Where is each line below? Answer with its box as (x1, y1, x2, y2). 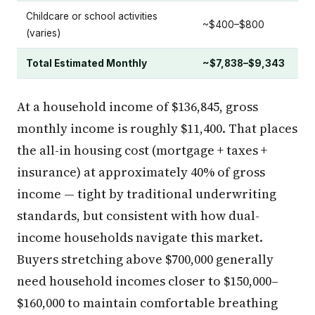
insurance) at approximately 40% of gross (17, 163, 265, 181)
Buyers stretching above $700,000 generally (17, 250, 274, 268)
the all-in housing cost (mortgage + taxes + (17, 141, 267, 159)
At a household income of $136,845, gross (17, 98, 258, 115)
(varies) (26, 27, 60, 39)
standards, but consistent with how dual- (17, 207, 259, 224)
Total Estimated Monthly (26, 58, 147, 69)
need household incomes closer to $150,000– (17, 272, 278, 290)
